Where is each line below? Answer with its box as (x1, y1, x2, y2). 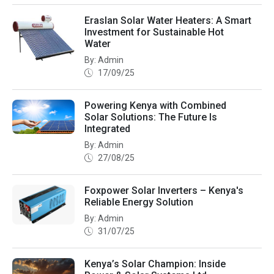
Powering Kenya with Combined (84, 99, 226, 111)
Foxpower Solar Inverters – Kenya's (84, 184, 243, 196)
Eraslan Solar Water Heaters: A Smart (84, 14, 251, 26)
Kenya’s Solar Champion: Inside (84, 257, 226, 270)
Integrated (84, 122, 130, 135)
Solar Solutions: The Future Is (84, 111, 217, 123)
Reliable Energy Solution (84, 196, 193, 208)
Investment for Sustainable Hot (84, 26, 224, 38)
